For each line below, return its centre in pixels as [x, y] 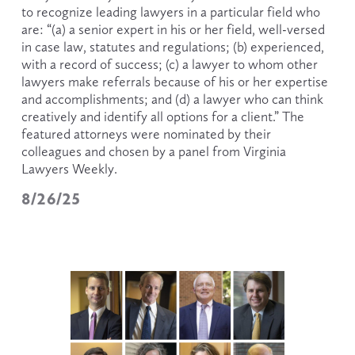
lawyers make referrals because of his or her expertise [174, 82]
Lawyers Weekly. [71, 169]
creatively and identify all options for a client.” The [162, 117]
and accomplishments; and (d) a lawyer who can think [172, 99]
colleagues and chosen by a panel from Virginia [153, 152]
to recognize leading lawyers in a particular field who [170, 12]
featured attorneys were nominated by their [146, 134]
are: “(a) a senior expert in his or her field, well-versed [173, 30]
